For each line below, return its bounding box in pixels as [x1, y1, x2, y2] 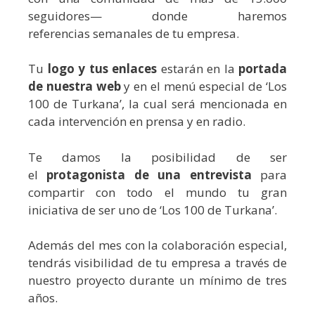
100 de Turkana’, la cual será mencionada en [28, 96, 287, 112]
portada [238, 60, 287, 77]
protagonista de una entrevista [46, 166, 252, 183]
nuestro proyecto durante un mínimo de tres [28, 272, 287, 288]
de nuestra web [28, 78, 121, 94]
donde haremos [152, 7, 287, 24]
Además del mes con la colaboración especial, [28, 237, 287, 253]
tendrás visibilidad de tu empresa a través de [28, 255, 287, 271]
